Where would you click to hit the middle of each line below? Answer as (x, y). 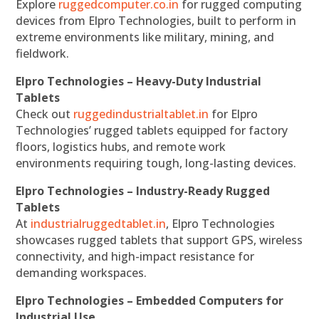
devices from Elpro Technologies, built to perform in (156, 21)
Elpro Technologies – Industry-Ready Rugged (143, 191)
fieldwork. (43, 54)
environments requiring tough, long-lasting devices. (156, 163)
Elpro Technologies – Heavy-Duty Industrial (139, 82)
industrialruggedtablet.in (99, 224)
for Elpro (234, 114)
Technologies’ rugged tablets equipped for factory (152, 131)
